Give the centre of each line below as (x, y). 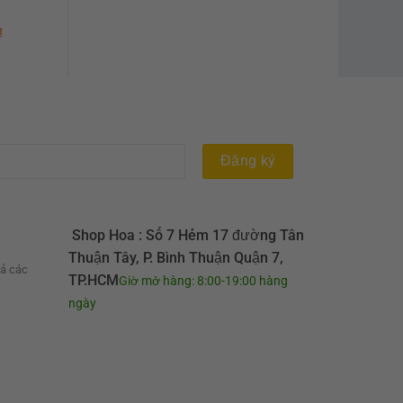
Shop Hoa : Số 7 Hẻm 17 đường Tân (187, 236)
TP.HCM (94, 281)
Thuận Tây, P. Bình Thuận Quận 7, (176, 258)
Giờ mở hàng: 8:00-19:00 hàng (204, 281)
